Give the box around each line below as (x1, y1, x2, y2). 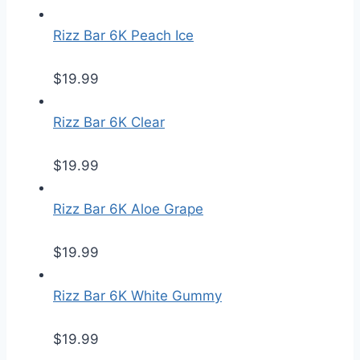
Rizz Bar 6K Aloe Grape (53, 200, 203, 217)
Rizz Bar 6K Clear (53, 113, 165, 130)
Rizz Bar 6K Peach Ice (53, 27, 194, 43)
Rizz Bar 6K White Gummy (53, 287, 222, 304)
